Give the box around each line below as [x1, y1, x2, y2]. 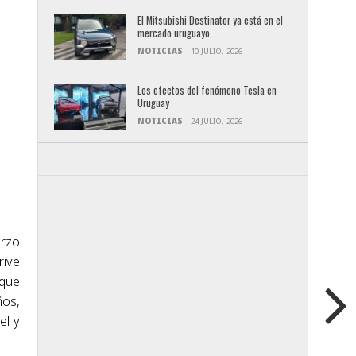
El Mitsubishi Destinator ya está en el [137, 13, 283, 29]
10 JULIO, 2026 [190, 46, 242, 57]
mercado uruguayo [137, 25, 210, 41]
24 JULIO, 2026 [190, 116, 242, 127]
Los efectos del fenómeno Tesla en [137, 83, 277, 99]
